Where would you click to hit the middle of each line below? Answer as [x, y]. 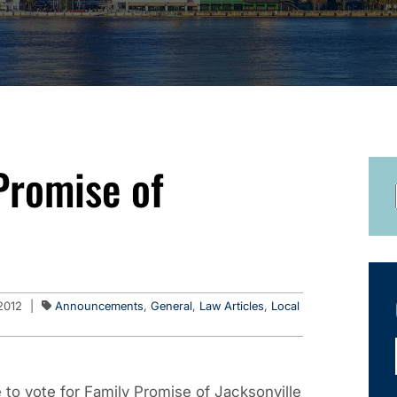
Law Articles [232, 306]
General [171, 306]
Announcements [99, 306]
